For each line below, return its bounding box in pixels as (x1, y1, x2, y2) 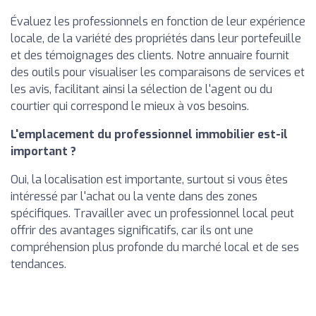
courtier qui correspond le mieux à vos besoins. (11, 99, 249, 114)
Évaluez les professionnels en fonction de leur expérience (11, 14, 305, 30)
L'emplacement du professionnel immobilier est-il (11, 127, 288, 142)
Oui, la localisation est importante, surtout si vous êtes (11, 172, 288, 188)
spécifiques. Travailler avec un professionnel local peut (11, 206, 294, 221)
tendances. (11, 257, 66, 272)
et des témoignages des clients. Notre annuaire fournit (11, 48, 289, 63)
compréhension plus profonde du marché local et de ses (11, 240, 299, 255)
